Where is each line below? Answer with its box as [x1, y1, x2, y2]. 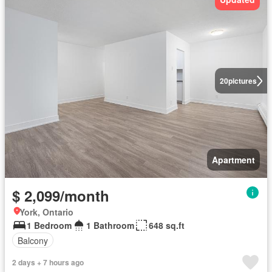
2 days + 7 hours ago [12, 257, 84, 268]
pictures [228, 75, 257, 86]
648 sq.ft [149, 219, 185, 231]
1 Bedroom [27, 219, 72, 231]
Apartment [212, 154, 255, 166]
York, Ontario [19, 206, 73, 218]
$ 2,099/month [12, 185, 109, 206]
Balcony [18, 234, 48, 246]
